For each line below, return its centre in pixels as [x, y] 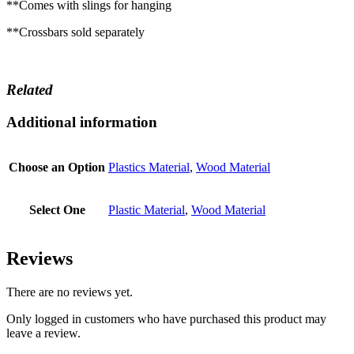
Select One [57, 210]
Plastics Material [149, 168]
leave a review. [43, 333]
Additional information [82, 122]
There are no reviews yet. [70, 292]
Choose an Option [57, 168]
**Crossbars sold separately [75, 32]
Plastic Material [147, 210]
